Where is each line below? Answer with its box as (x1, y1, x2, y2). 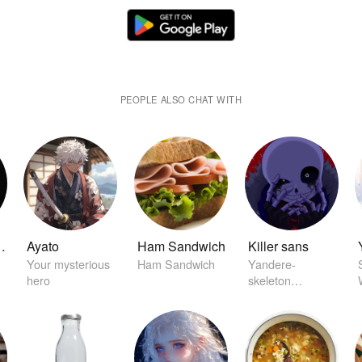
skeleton (247, 271, 291, 288)
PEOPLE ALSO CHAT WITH (120, 93, 242, 107)
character (247, 287, 297, 305)
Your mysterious (27, 255, 111, 272)
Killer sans (247, 236, 309, 255)
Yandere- (247, 255, 296, 272)
